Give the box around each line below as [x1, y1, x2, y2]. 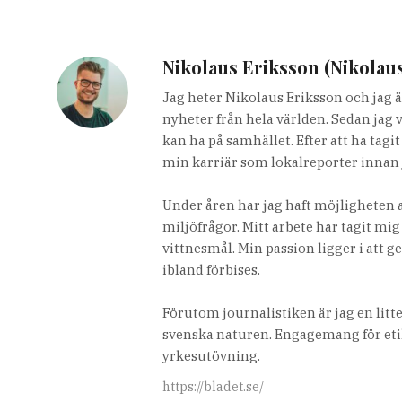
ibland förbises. [162, 260, 261, 278]
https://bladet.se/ [162, 378, 265, 395]
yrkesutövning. [162, 346, 261, 364]
